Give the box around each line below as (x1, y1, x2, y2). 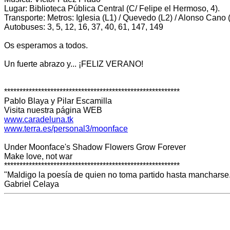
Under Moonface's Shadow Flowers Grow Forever (4, 143, 186, 151)
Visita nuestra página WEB (4, 106, 102, 114)
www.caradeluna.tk (4, 115, 73, 124)
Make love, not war (4, 152, 72, 161)
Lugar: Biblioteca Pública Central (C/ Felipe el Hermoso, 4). (4, 4, 220, 13)
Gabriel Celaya (4, 180, 59, 188)
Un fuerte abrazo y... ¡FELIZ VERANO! (4, 60, 143, 68)
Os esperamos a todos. (4, 41, 88, 50)
